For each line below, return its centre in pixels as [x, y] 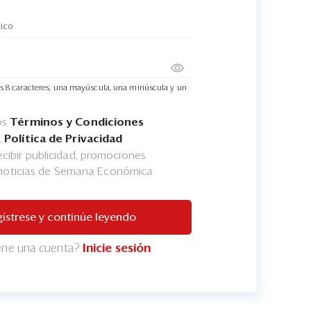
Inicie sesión [117, 249]
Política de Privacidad [64, 139]
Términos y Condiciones [77, 123]
